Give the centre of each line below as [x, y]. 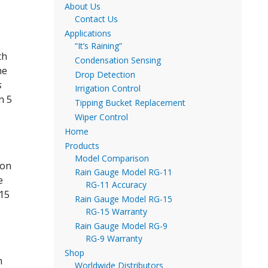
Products [82, 145]
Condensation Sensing [118, 60]
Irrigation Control [108, 89]
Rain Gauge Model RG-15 [124, 199]
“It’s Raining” [98, 45]
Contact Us [96, 19]
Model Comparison [112, 158]
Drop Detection [105, 74]
